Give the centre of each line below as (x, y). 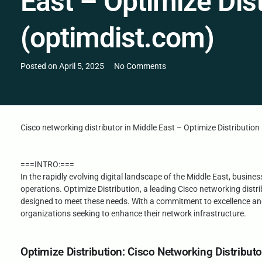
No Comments (140, 66)
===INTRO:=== (47, 165)
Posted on (40, 66)
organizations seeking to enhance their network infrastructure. (133, 214)
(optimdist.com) (118, 38)
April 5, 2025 (82, 66)
